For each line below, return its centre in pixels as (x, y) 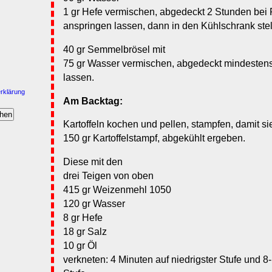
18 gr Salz (85, 232)
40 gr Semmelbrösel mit (114, 50)
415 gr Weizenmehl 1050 (117, 190)
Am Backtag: (93, 101)
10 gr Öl (80, 246)
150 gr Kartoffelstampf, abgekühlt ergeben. (154, 138)
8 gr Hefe (83, 218)
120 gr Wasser (94, 204)
